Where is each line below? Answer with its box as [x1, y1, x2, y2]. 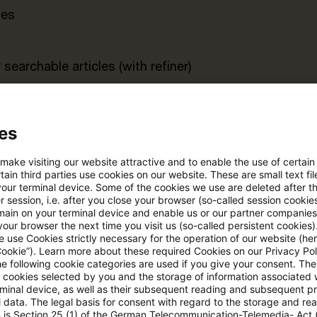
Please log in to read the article [54, 211, 246, 225]
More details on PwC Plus [54, 276, 209, 290]
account [173, 174, 224, 188]
